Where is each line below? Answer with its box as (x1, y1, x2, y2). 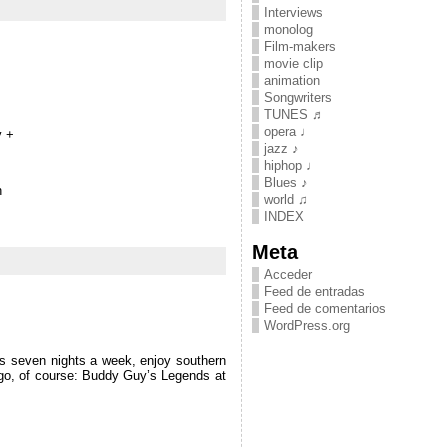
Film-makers (263, 39, 336, 54)
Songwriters (263, 90, 332, 105)
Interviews (263, 5, 323, 20)
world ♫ (263, 192, 308, 207)
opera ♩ (263, 124, 313, 139)
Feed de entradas (263, 284, 365, 299)
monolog (263, 22, 313, 37)
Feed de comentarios (263, 301, 386, 316)
